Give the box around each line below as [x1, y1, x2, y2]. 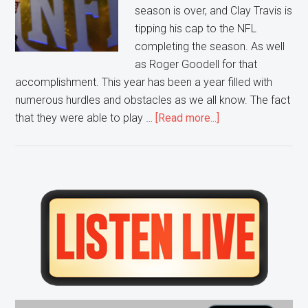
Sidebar [14, 212, 87, 236]
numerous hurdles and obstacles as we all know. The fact [15, 93, 291, 107]
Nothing [219, 200, 256, 214]
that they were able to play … [15, 111, 156, 125]
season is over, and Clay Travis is [135, 4, 293, 18]
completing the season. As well [135, 40, 285, 54]
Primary [14, 188, 87, 211]
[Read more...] [155, 111, 220, 125]
